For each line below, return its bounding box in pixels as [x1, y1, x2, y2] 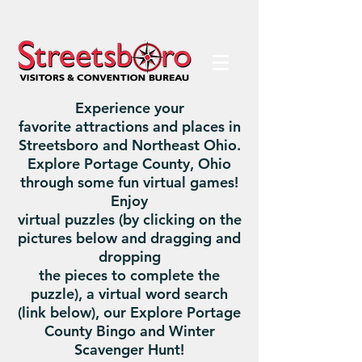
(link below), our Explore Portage [18, 303, 241, 322]
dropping [98, 247, 161, 266]
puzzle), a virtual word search [31, 284, 228, 303]
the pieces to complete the [39, 266, 220, 284]
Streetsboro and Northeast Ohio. [18, 136, 241, 154]
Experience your [74, 99, 184, 117]
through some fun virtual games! [20, 173, 238, 192]
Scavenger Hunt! [74, 340, 184, 359]
